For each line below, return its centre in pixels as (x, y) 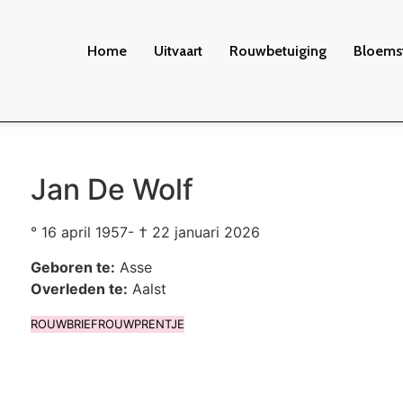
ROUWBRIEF (64, 324)
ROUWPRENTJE (141, 324)
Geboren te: (72, 267)
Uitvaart (178, 51)
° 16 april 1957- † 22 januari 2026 (145, 233)
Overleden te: (79, 288)
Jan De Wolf (112, 190)
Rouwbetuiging (278, 51)
